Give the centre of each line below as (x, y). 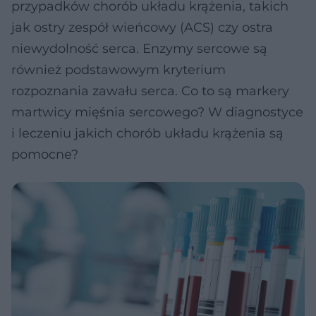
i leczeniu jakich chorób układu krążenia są (147, 133)
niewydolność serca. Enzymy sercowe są (139, 49)
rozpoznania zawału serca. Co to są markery (150, 91)
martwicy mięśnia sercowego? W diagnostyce (157, 112)
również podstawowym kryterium (119, 70)
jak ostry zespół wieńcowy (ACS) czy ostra (142, 28)
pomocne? (45, 154)
